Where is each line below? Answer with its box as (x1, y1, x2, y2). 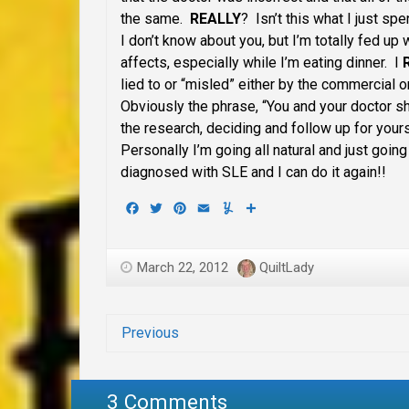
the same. (121, 10, 190, 28)
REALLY (190, 10, 241, 28)
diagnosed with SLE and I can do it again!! (121, 163, 386, 182)
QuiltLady (259, 259, 314, 277)
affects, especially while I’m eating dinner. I (121, 54, 403, 72)
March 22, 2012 (137, 259, 228, 277)
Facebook (141, 198, 204, 216)
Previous (121, 324, 179, 342)
